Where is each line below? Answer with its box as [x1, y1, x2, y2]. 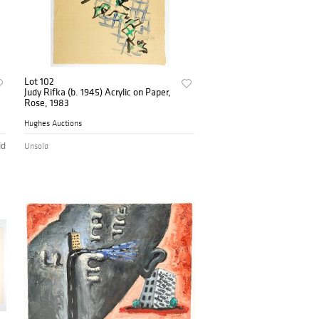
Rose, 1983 [24, 96, 70, 110]
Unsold [24, 141, 49, 152]
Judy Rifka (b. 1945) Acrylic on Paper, [24, 85, 172, 99]
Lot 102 [24, 75, 55, 88]
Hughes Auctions [24, 118, 83, 129]
